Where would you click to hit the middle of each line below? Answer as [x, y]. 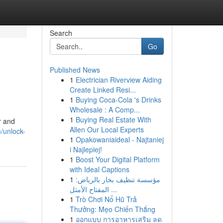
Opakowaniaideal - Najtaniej [119, 139]
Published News [75, 70]
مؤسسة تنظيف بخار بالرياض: [118, 179]
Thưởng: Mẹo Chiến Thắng [112, 209]
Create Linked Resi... [103, 90]
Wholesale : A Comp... [105, 110]
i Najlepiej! [86, 149]
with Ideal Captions [99, 169]
